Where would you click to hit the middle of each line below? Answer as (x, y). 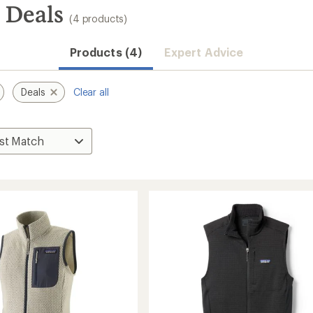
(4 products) (99, 19)
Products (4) (105, 52)
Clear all (91, 92)
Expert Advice (203, 52)
